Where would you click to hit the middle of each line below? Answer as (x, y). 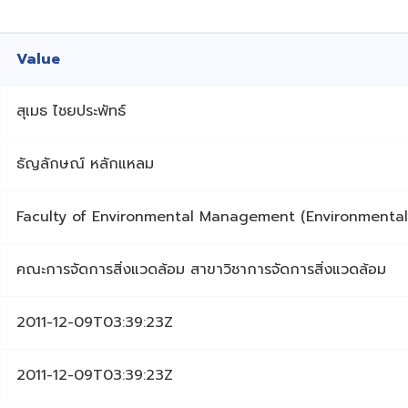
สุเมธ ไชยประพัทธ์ (71, 112)
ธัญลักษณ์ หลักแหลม (85, 164)
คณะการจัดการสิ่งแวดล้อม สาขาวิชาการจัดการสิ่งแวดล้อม (201, 270)
